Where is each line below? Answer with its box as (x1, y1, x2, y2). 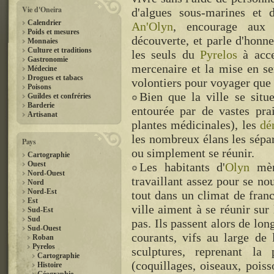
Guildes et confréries (28, 92, 91, 100)
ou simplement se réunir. (131, 146, 254, 160)
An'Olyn (131, 20, 173, 33)
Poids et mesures (28, 28, 80, 36)
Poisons (28, 83, 51, 91)
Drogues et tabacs (28, 73, 83, 82)
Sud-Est (28, 206, 53, 214)
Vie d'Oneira (22, 4, 62, 15)
